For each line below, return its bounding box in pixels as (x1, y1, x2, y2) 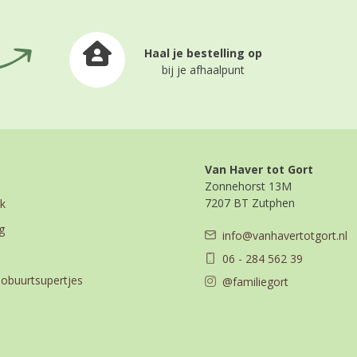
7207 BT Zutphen (205, 194, 295, 210)
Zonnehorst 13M (205, 178, 292, 194)
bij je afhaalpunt (162, 61, 245, 77)
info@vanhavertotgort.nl (222, 227, 347, 243)
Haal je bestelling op (144, 45, 262, 61)
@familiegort (222, 273, 288, 289)
